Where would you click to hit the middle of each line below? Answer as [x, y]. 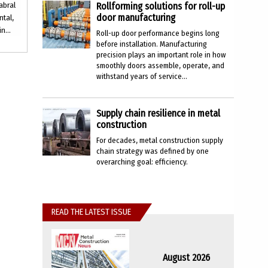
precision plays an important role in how [161, 55]
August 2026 [186, 258]
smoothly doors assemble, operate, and [160, 66]
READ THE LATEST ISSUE [91, 212]
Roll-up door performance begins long [158, 33]
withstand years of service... [142, 76]
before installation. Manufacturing [152, 44]
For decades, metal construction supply [160, 140]
